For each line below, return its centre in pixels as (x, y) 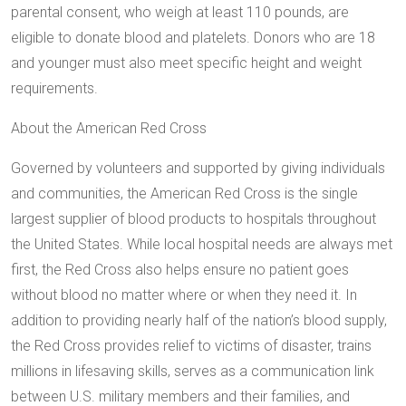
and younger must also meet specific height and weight (186, 63)
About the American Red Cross (109, 128)
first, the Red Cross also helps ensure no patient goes (180, 269)
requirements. (54, 88)
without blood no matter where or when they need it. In (184, 295)
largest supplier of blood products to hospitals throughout (193, 218)
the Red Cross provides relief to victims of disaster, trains (191, 345)
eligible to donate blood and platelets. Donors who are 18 (193, 37)
